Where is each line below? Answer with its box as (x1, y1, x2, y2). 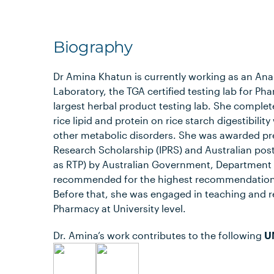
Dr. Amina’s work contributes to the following (53, 229, 265, 241)
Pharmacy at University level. (53, 202, 187, 214)
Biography (53, 37, 133, 56)
